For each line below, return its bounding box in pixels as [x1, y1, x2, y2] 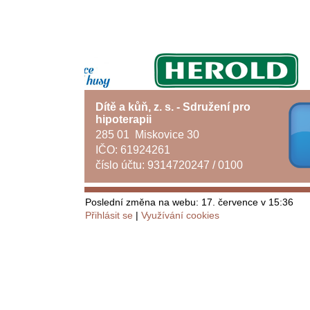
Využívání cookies [141, 210, 219, 221]
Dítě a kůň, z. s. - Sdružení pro [95, 101, 250, 113]
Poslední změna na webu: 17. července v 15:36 [85, 197, 293, 208]
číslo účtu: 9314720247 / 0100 [95, 159, 243, 171]
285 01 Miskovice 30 [95, 129, 199, 140]
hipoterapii [95, 113, 152, 125]
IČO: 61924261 [95, 144, 170, 156]
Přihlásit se [85, 210, 133, 221]
